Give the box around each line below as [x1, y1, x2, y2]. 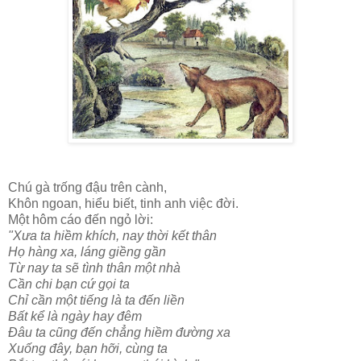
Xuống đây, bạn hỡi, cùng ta [8, 342, 168, 356]
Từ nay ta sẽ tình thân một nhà [8, 261, 180, 276]
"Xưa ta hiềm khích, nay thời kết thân [8, 229, 217, 243]
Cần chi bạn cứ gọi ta [8, 277, 130, 292]
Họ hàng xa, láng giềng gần [8, 245, 166, 259]
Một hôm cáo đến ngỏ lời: [8, 213, 153, 227]
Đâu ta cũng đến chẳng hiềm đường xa [8, 326, 230, 340]
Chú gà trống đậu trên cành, [8, 180, 167, 195]
